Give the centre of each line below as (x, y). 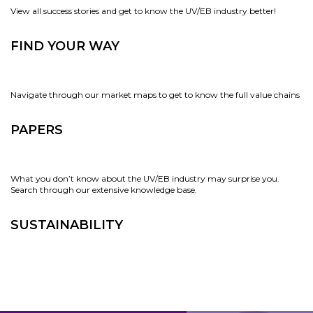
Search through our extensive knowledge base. (104, 190)
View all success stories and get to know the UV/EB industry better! (143, 11)
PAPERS (37, 130)
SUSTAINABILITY (67, 225)
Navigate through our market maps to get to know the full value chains (155, 95)
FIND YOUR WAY (65, 46)
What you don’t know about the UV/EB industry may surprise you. (145, 179)
